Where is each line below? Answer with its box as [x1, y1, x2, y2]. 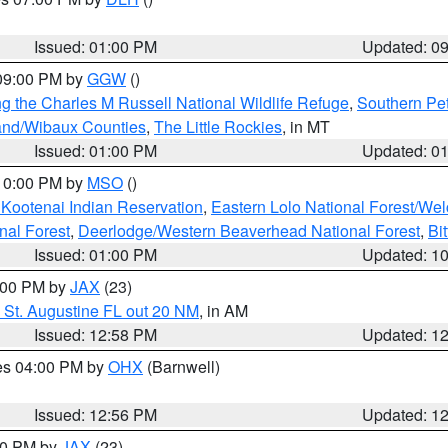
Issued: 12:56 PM [34, 403, 158, 426]
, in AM [199, 299, 248, 322]
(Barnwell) [143, 355, 220, 378]
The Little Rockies [154, 115, 282, 138]
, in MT [282, 115, 330, 138]
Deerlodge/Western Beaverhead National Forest [78, 219, 420, 242]
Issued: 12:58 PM [34, 323, 158, 346]
